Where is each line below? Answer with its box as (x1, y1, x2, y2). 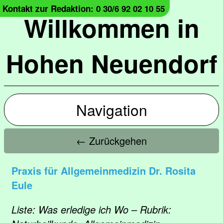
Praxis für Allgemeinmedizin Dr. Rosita (11, 163, 196, 178)
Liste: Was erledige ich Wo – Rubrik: (11, 202, 171, 217)
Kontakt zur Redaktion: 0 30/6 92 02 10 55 (2, 2, 165, 14)
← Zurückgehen (76, 133, 147, 148)
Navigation (76, 99, 147, 120)
